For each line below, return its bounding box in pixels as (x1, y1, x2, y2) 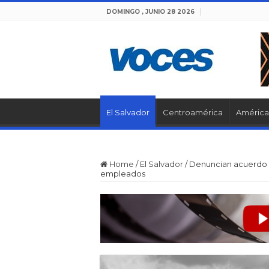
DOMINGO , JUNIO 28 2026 (106, 8, 195, 16)
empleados (100, 169, 145, 178)
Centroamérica (163, 107, 223, 117)
